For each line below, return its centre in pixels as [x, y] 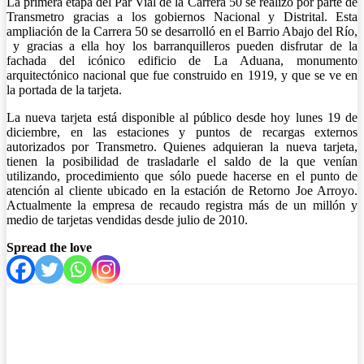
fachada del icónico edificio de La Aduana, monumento [182, 60]
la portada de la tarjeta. [67, 89]
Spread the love [49, 247]
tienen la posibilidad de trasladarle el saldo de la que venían [182, 161]
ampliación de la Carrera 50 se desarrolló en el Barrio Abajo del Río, [182, 31]
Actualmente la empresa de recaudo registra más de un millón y [182, 205]
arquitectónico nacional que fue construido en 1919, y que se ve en [182, 75]
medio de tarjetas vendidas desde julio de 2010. [129, 219]
